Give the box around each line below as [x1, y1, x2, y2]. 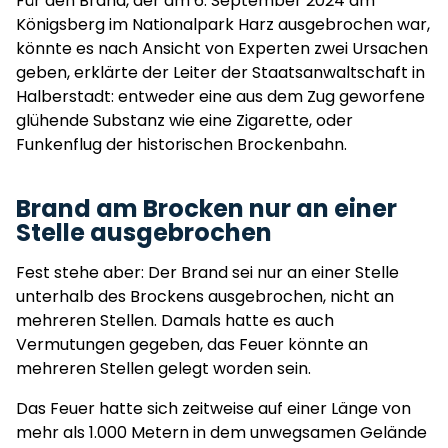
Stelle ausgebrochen [16, 216, 272, 249]
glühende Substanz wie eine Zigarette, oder [16, 109, 353, 132]
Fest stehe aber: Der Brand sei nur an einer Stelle [16, 261, 399, 284]
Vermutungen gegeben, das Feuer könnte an [16, 333, 368, 356]
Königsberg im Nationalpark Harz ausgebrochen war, [16, 13, 430, 36]
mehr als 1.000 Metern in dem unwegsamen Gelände [16, 421, 427, 444]
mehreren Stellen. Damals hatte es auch [16, 309, 334, 332]
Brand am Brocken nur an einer [16, 192, 397, 225]
